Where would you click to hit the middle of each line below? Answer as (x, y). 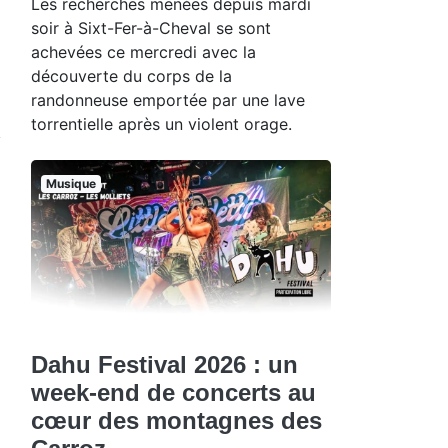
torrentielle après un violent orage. (161, 123)
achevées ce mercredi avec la (143, 51)
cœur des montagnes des (176, 421)
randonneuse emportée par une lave (168, 99)
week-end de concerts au (173, 393)
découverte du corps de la (131, 75)
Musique (70, 183)
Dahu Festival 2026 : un (164, 365)
